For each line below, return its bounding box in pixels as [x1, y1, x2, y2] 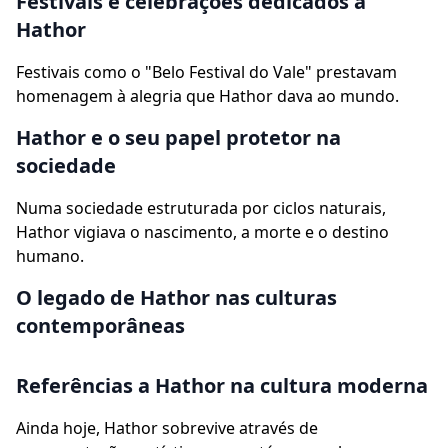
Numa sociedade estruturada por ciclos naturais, [16, 197, 386, 219]
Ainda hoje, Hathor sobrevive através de [16, 417, 318, 439]
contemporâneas [16, 312, 185, 339]
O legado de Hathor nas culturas [16, 284, 337, 311]
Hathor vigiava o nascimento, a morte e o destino [16, 221, 389, 243]
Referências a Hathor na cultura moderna [16, 372, 428, 399]
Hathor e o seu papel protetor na [16, 124, 341, 151]
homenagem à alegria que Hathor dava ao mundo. [16, 85, 399, 107]
